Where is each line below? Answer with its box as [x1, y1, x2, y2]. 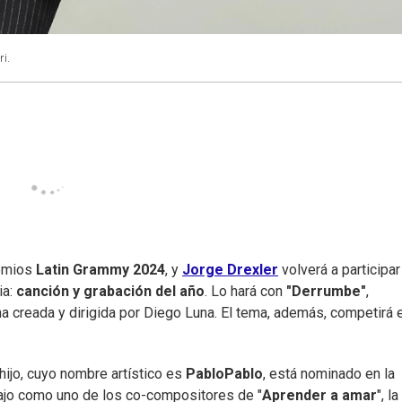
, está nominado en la [263, 365, 395, 383]
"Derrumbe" [286, 283, 366, 301]
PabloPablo [186, 365, 263, 383]
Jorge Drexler [182, 261, 278, 279]
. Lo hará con [205, 283, 286, 301]
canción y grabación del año [16, 283, 205, 301]
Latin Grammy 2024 [36, 261, 165, 279]
